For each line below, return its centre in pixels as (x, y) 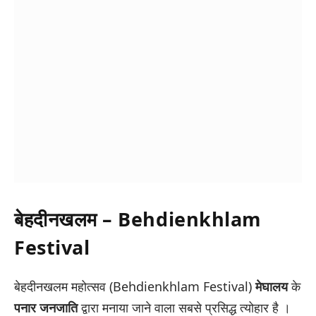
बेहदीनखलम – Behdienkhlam (138, 219)
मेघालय (272, 286)
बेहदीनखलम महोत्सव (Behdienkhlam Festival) (135, 286)
